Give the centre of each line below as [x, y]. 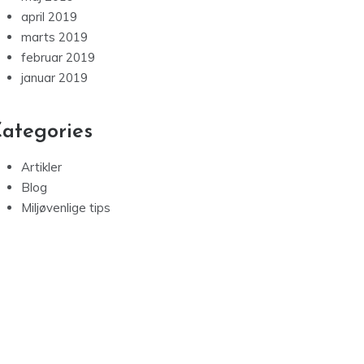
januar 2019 [54, 78]
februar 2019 [58, 58]
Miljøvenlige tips [66, 208]
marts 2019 [54, 37]
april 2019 [49, 17]
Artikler [41, 167]
